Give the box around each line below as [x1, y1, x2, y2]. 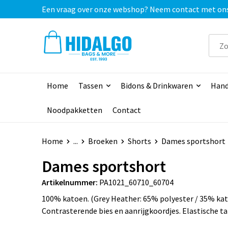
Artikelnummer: [41, 177, 98, 188]
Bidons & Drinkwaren [120, 80, 193, 91]
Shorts [127, 136, 151, 147]
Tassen [78, 80, 103, 91]
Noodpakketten [46, 105, 102, 116]
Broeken [88, 136, 118, 147]
